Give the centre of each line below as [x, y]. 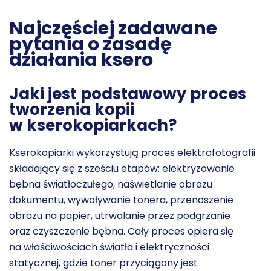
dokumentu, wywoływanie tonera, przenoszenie [121, 200]
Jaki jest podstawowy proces [128, 93]
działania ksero [81, 60]
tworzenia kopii [72, 109]
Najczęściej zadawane [113, 28]
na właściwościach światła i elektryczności [109, 247]
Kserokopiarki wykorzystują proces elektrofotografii [132, 152]
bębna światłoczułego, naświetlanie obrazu [111, 184]
